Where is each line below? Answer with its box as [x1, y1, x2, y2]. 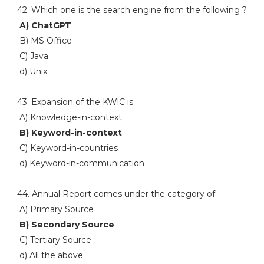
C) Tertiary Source [16, 235, 91, 245]
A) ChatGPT [16, 20, 71, 31]
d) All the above [16, 250, 83, 260]
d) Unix [16, 66, 47, 77]
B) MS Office [16, 35, 72, 46]
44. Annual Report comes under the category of [16, 189, 215, 199]
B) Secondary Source [16, 219, 114, 230]
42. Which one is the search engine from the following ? [16, 5, 247, 15]
